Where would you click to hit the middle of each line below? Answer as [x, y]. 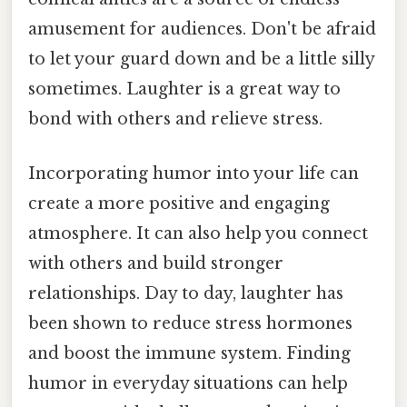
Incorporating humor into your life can [194, 173]
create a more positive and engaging [179, 203]
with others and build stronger [156, 263]
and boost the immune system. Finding [189, 353]
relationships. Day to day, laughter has [186, 293]
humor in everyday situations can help [188, 383]
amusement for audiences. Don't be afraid [202, 30]
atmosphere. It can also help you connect [198, 233]
